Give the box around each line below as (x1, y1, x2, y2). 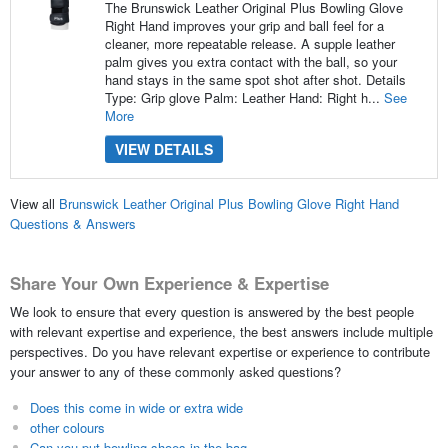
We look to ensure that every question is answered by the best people (9, 301, 414, 321)
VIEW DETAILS (114, 138, 213, 159)
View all (9, 194, 59, 214)
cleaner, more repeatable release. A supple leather (104, 33, 395, 53)
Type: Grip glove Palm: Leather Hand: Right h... (104, 87, 384, 107)
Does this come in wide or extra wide (29, 397, 243, 417)
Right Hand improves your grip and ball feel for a (104, 15, 384, 35)
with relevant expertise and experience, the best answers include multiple (9, 321, 433, 341)
